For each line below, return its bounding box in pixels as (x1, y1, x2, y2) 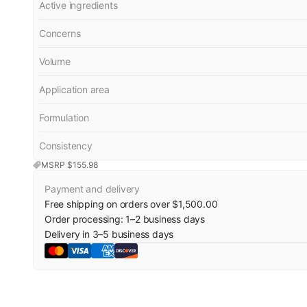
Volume (39, 56, 71, 67)
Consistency (39, 140, 93, 151)
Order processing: (45, 213, 126, 225)
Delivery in (45, 228, 93, 240)
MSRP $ (41, 160, 73, 170)
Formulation (39, 112, 89, 123)
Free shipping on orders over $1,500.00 (45, 198, 218, 210)
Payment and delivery (45, 183, 140, 195)
